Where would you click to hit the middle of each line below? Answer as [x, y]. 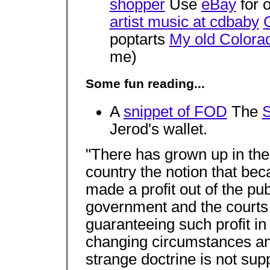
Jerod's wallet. [158, 129]
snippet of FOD [175, 111]
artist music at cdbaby [184, 21]
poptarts [139, 39]
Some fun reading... [145, 84]
